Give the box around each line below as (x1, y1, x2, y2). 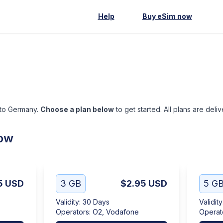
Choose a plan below (40, 105, 114, 113)
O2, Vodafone (93, 208, 139, 216)
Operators (56, 208, 89, 216)
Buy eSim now (142, 12, 192, 20)
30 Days (83, 198, 110, 206)
